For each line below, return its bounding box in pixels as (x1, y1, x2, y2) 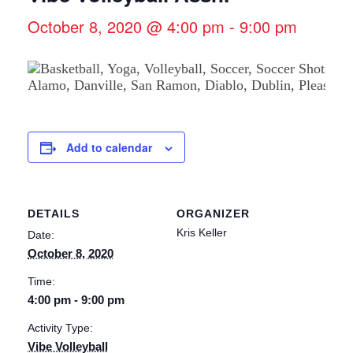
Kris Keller (176, 226, 227, 239)
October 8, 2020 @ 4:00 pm (28, 15, 225, 38)
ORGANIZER (176, 207, 250, 220)
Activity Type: (28, 321, 93, 334)
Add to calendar (66, 139, 152, 155)
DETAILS (28, 207, 80, 220)
